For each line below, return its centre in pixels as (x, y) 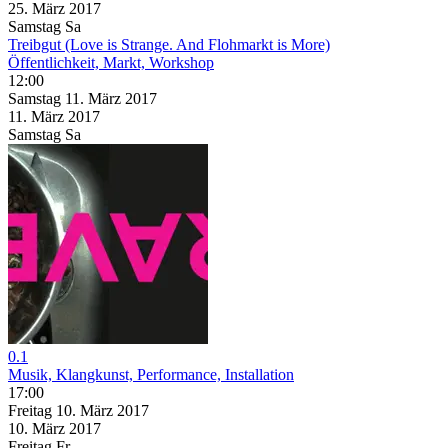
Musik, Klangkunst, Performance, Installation (151, 374)
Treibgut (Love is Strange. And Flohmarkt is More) (169, 44)
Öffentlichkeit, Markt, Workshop (111, 62)
